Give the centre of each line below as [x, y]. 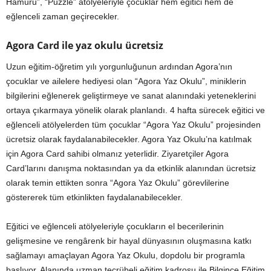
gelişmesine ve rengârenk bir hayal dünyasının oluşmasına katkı [129, 241]
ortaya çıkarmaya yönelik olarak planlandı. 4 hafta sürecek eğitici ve [135, 110]
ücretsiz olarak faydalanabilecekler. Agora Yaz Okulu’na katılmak [129, 139]
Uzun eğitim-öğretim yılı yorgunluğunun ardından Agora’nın [119, 67]
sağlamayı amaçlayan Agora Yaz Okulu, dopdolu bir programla [126, 256]
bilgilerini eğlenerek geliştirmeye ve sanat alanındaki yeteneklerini [131, 96]
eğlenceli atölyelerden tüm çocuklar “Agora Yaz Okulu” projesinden [133, 125]
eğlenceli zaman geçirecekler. [63, 17]
